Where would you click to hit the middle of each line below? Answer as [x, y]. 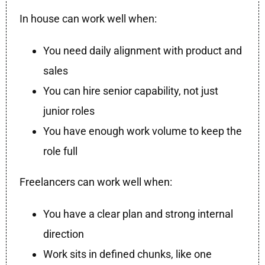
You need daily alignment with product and [143, 51]
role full [61, 151]
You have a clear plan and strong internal [138, 214]
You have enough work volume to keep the [143, 131]
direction [64, 234]
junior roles [69, 111]
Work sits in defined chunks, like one [128, 254]
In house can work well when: [88, 19]
